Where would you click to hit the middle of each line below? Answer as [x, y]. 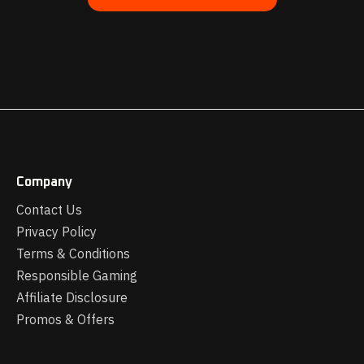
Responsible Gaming [77, 276]
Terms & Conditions [73, 254]
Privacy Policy [56, 232]
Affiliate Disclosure [72, 298]
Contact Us [49, 210]
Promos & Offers [65, 320]
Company [44, 182]
